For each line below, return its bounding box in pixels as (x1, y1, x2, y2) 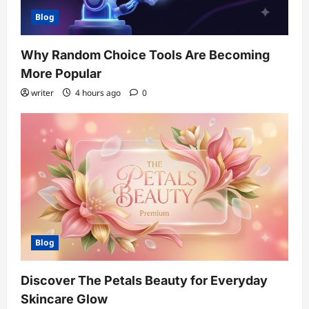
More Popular (21, 66, 101, 81)
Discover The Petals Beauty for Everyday (21, 273, 268, 288)
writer (31, 86, 54, 99)
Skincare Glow (21, 292, 108, 307)
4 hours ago (73, 86, 123, 99)
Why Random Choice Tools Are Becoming (21, 47, 270, 62)
